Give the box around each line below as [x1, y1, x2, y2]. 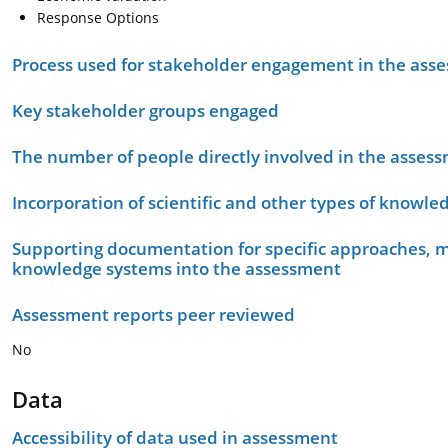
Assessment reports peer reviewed [12, 303, 295, 326]
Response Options [37, 8, 159, 27]
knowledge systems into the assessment [12, 257, 341, 280]
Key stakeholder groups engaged [12, 99, 279, 122]
